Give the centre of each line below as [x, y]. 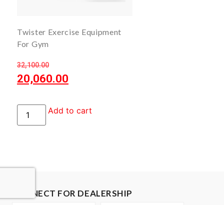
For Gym [33, 44]
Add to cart [70, 110]
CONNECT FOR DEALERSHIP [72, 193]
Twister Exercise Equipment [69, 32]
